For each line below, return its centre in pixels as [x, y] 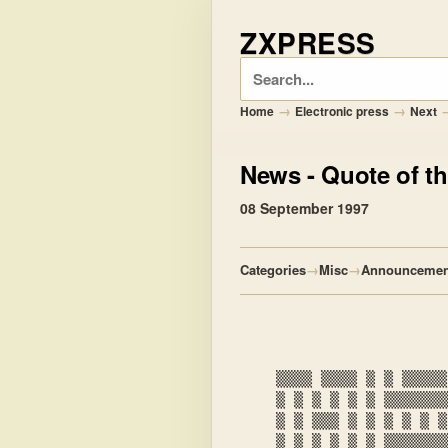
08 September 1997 [304, 208]
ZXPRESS [308, 42]
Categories [273, 269]
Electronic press [342, 111]
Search [263, 69]
